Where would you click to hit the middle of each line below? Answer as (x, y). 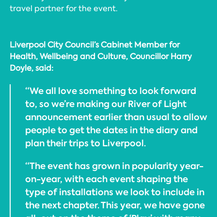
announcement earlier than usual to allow (116, 117)
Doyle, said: (31, 68)
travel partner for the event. (64, 8)
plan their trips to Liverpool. (85, 143)
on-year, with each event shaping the (107, 179)
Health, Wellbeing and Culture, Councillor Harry (101, 57)
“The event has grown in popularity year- (115, 166)
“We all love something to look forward (111, 91)
